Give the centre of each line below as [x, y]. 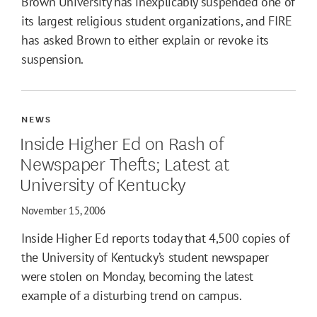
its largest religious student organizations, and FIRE [157, 21]
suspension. [53, 59]
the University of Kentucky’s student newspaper [145, 258]
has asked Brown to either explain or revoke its [145, 40]
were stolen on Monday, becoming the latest [137, 277]
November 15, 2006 [63, 211]
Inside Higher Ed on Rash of [122, 142]
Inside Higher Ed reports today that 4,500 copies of [156, 238]
